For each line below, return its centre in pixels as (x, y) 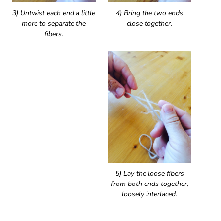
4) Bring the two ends (149, 13)
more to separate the (54, 23)
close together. (149, 23)
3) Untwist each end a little (54, 13)
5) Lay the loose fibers (149, 174)
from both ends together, (149, 184)
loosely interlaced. (149, 194)
